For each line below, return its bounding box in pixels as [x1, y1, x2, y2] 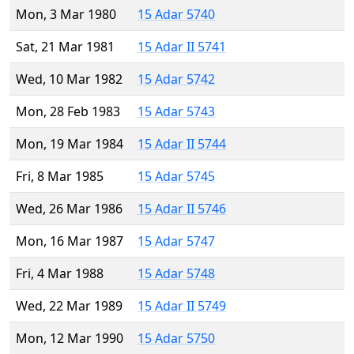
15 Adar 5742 [137, 70, 215, 88]
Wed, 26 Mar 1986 [16, 200, 122, 218]
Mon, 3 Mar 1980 [16, 6, 116, 24]
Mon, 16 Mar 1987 [16, 232, 123, 250]
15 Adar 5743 [137, 103, 215, 121]
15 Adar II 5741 [137, 38, 226, 56]
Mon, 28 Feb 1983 [16, 103, 120, 121]
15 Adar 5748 [137, 265, 215, 283]
